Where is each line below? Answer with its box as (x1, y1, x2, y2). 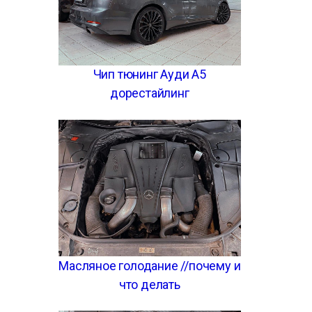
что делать (118, 277, 180, 292)
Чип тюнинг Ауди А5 (93, 67, 206, 82)
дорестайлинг (109, 86, 189, 101)
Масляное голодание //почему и (58, 258, 241, 274)
